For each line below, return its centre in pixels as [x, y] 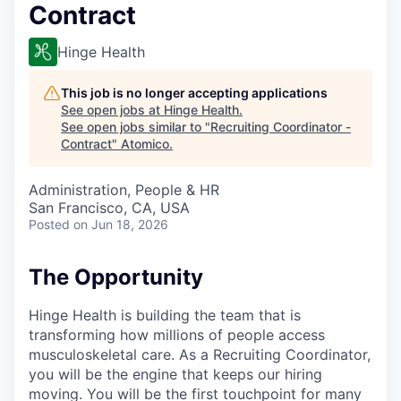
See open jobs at [112, 110]
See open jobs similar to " [136, 127]
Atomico [145, 144]
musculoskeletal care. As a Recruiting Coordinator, [200, 354]
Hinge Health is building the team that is [165, 315]
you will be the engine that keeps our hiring [175, 374]
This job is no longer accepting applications [194, 93]
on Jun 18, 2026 [121, 224]
